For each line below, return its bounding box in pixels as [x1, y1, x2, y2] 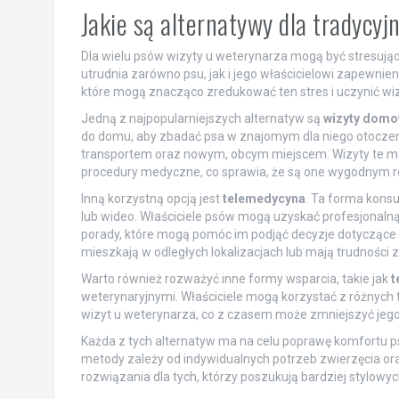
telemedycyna [222, 191, 305, 206]
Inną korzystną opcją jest [80, 191, 223, 206]
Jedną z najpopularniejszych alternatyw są [80, 110, 323, 126]
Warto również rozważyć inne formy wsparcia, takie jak [80, 271, 391, 286]
